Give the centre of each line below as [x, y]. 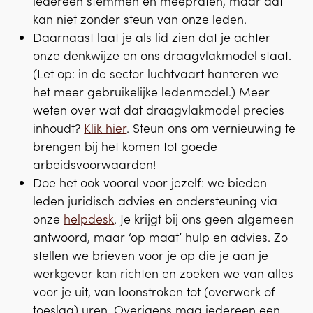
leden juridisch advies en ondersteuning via [155, 201]
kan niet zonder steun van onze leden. [140, 19]
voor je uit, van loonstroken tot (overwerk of [154, 291]
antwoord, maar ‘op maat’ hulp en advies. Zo [161, 237]
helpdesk [89, 219]
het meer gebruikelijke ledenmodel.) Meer [152, 92]
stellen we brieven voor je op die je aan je [151, 255]
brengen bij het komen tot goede [125, 146]
